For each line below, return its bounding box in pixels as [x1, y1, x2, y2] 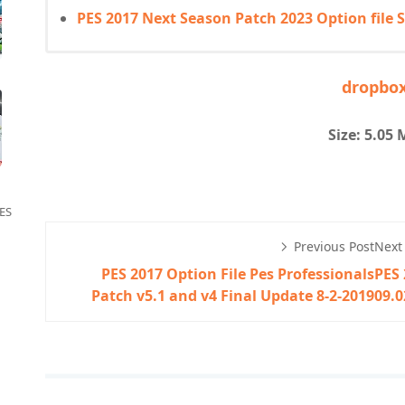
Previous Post [294, 238, 374, 255]
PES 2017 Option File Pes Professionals [101, 264, 374, 284]
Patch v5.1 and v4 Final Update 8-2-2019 [91, 286, 374, 306]
